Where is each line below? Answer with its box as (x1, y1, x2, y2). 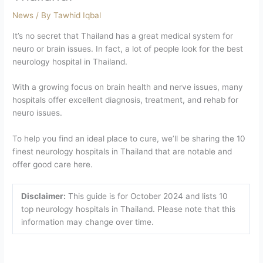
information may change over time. (21, 217, 154, 227)
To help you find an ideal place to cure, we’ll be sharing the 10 (12, 134, 246, 144)
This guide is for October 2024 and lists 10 (65, 191, 228, 201)
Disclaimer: (21, 191, 66, 201)
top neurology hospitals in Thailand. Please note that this (21, 204, 235, 214)
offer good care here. (12, 160, 93, 170)
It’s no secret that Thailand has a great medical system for (12, 31, 234, 41)
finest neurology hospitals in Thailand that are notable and (12, 147, 232, 157)
